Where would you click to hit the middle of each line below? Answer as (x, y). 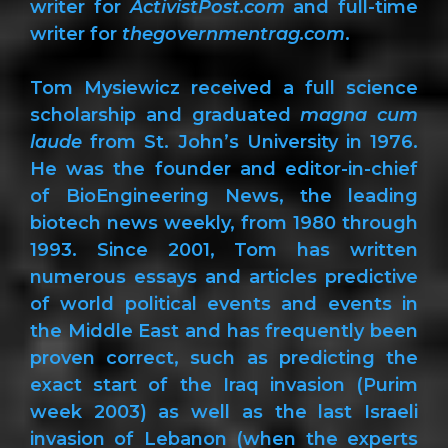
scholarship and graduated (165, 114)
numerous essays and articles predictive (224, 276)
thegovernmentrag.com (233, 33)
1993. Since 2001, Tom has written (224, 249)
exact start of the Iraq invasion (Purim (224, 384)
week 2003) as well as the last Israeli (224, 411)
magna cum (359, 114)
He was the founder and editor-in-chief (224, 168)
